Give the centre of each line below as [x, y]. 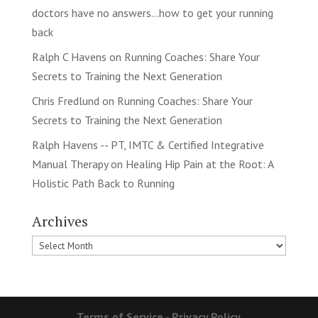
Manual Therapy [70, 164]
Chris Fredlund [65, 101]
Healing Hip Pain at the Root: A [199, 164]
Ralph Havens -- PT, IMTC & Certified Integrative [148, 145]
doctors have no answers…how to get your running [152, 13]
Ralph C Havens [69, 57]
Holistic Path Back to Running [103, 183]
